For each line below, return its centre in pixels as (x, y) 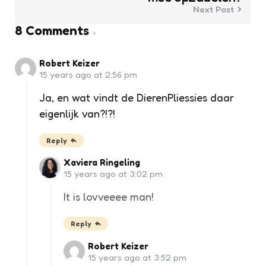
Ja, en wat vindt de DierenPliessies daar (137, 97)
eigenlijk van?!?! (77, 113)
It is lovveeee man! (110, 197)
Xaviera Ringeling (102, 163)
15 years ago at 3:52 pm (137, 258)
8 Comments (52, 31)
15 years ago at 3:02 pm (113, 174)
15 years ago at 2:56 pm (88, 74)
